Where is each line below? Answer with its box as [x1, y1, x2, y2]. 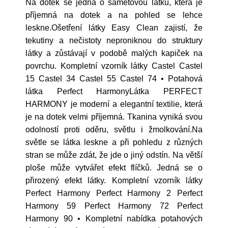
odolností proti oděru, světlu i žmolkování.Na [25, 125, 203, 134]
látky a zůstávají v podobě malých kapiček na [25, 49, 203, 58]
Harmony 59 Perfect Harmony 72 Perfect [25, 202, 203, 210]
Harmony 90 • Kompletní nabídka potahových [25, 214, 203, 223]
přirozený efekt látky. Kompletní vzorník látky [25, 176, 203, 185]
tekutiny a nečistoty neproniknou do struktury [25, 36, 203, 45]
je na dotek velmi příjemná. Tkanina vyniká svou [25, 112, 203, 121]
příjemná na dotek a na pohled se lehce [25, 11, 203, 19]
